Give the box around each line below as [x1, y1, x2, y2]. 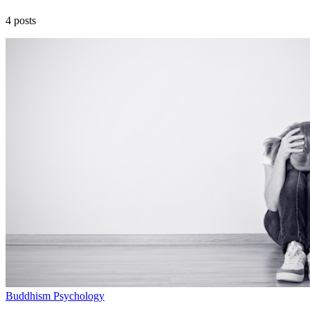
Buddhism [6, 289, 53, 302]
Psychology [53, 289, 104, 302]
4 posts [6, 14, 36, 26]
